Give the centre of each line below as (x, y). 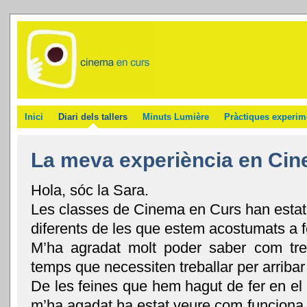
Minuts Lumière (176, 117)
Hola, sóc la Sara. (90, 191)
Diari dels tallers (93, 117)
